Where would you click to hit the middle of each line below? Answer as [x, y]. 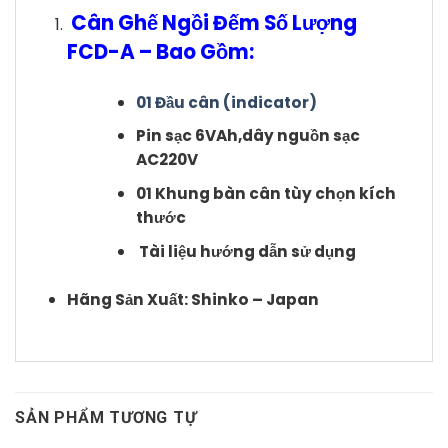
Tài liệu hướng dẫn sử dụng [245, 251]
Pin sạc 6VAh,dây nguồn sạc [247, 136]
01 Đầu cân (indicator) [226, 102]
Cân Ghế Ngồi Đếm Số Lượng [211, 22]
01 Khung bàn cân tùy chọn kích [265, 193]
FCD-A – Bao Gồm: [160, 51]
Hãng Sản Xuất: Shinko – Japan [192, 299]
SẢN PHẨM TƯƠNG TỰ [106, 418]
